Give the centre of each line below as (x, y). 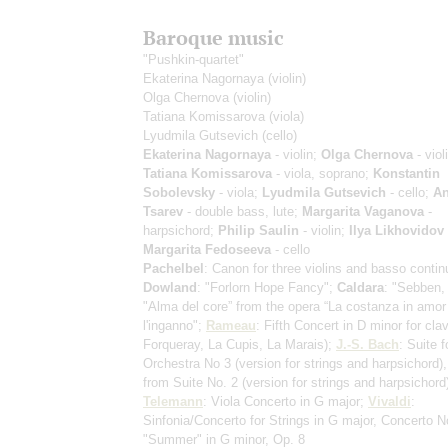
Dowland (170, 287)
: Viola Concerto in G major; (285, 401)
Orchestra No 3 (189, 363)
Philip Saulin (258, 230)
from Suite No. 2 (192, 382)
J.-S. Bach (367, 344)
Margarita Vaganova (363, 211)
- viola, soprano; (322, 173)
